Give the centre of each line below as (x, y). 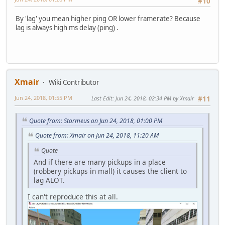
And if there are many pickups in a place (100, 162)
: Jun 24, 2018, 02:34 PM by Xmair (153, 98)
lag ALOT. (49, 180)
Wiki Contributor (74, 83)
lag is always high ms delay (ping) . (67, 27)
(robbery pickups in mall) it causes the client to (110, 171)
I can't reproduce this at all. (73, 196)
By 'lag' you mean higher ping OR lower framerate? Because (108, 18)
